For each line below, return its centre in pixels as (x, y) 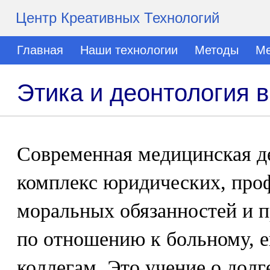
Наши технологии (129, 50)
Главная (40, 50)
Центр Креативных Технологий (118, 18)
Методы (217, 50)
